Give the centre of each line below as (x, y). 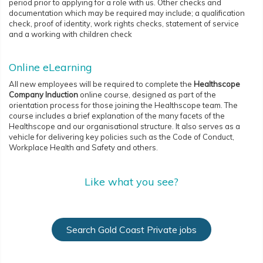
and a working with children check (70, 34)
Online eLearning (50, 68)
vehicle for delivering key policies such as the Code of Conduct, (122, 137)
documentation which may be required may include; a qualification (127, 13)
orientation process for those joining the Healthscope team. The (123, 105)
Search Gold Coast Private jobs (131, 230)
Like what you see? (131, 182)
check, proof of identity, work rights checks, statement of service (124, 24)
